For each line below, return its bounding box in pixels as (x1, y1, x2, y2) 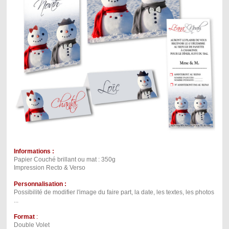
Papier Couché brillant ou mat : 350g (13, 156, 116, 164)
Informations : (13, 148, 56, 155)
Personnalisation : (13, 180, 66, 188)
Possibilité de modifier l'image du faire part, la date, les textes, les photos (13, 189, 214, 196)
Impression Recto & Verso (13, 164, 85, 172)
